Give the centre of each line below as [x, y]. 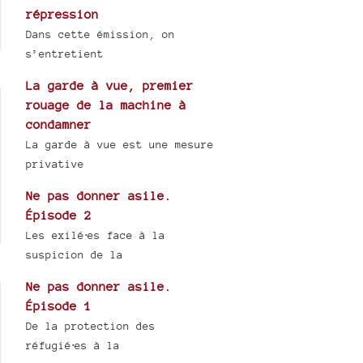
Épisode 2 [59, 216]
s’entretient [65, 54]
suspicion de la [75, 255]
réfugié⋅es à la [73, 346]
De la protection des [91, 327]
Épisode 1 [59, 306]
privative [56, 164]
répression [63, 15]
